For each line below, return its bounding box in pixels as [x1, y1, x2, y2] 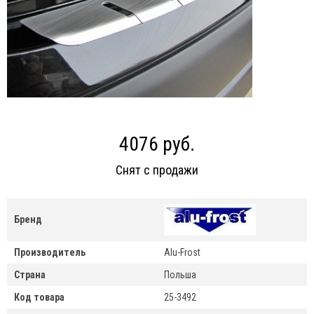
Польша [164, 269, 196, 281]
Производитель [14, 247, 86, 259]
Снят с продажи [116, 163, 198, 178]
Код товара [14, 292, 64, 303]
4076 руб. [119, 132, 195, 156]
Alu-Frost [164, 247, 200, 259]
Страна [14, 269, 46, 281]
